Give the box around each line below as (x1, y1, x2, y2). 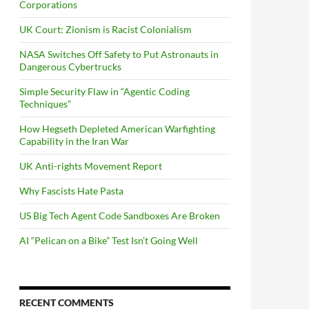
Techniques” (19, 98, 71, 110)
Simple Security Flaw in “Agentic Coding (19, 86, 190, 97)
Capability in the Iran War (19, 135, 129, 147)
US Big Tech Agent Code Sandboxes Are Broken (19, 210, 220, 221)
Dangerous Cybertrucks (19, 61, 121, 72)
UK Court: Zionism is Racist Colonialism (19, 23, 192, 35)
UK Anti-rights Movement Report (19, 160, 162, 172)
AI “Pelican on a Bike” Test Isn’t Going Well (19, 235, 198, 246)
